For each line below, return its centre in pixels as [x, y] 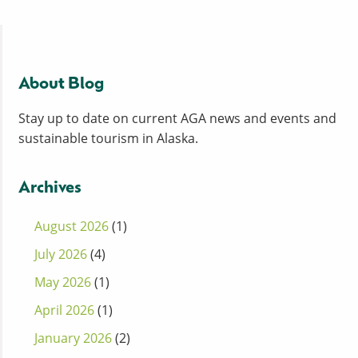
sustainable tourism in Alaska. [108, 139]
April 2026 [64, 310]
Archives [50, 189]
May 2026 [63, 282]
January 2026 [73, 338]
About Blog [61, 85]
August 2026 [72, 227]
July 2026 [61, 255]
